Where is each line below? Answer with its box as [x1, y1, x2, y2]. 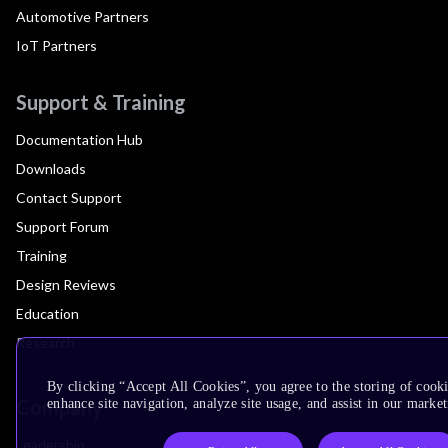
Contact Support [16, 188, 122, 206]
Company [16, 394, 103, 419]
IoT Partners [16, 36, 97, 54]
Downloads [16, 159, 86, 177]
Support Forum [16, 217, 109, 235]
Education [16, 304, 79, 322]
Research [16, 333, 75, 351]
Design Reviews [16, 275, 116, 293]
